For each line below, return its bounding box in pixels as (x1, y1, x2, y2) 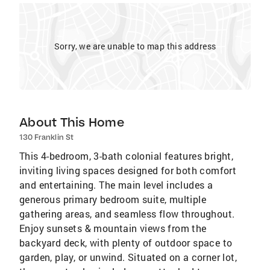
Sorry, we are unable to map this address (54, 40, 216, 52)
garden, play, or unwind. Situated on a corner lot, (19, 251, 237, 263)
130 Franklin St (19, 133, 74, 142)
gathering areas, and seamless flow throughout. (19, 207, 235, 220)
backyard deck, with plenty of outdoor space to (19, 236, 233, 249)
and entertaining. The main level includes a (19, 178, 213, 191)
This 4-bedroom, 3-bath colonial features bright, (19, 149, 234, 162)
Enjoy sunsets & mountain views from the (19, 222, 207, 234)
